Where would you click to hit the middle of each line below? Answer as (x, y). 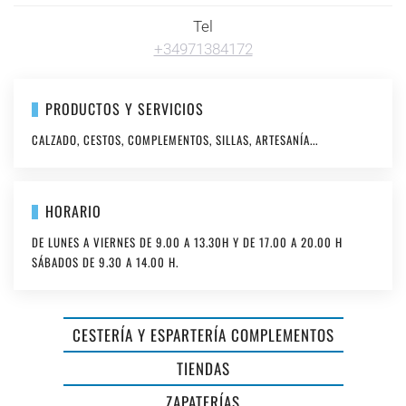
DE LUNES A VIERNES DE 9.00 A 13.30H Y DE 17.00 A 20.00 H (187, 242)
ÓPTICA (351, 358)
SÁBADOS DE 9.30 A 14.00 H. (105, 262)
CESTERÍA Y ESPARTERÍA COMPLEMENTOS (203, 335)
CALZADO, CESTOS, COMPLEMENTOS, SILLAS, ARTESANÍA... (175, 140)
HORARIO (73, 212)
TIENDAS (203, 369)
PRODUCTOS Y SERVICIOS (124, 109)
